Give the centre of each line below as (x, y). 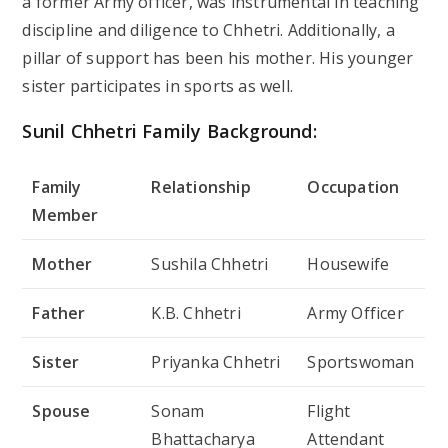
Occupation (353, 186)
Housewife (348, 263)
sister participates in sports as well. (158, 85)
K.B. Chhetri (196, 312)
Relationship (201, 186)
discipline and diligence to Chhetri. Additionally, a (208, 29)
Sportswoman (361, 361)
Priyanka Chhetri (216, 361)
